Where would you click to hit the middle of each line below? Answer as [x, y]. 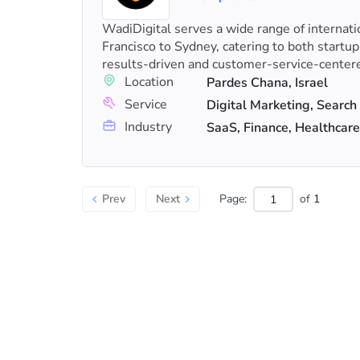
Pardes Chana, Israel [267, 83]
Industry [148, 127]
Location [149, 82]
